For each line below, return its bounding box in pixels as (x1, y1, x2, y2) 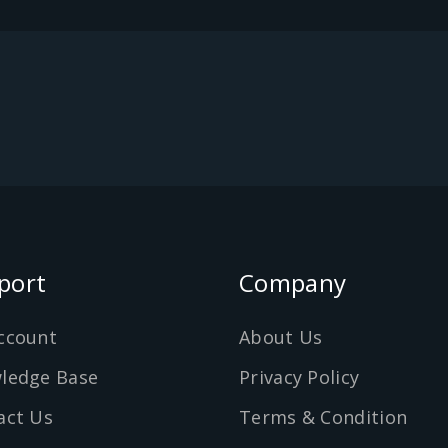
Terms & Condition (239, 405, 408, 429)
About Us (239, 325, 323, 349)
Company (239, 266, 347, 299)
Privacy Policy (239, 365, 360, 389)
